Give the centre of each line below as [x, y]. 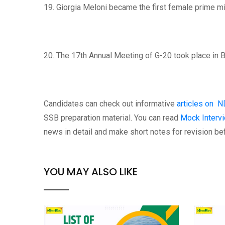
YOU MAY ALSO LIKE [91, 172]
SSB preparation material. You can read [112, 118]
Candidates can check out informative [110, 104]
